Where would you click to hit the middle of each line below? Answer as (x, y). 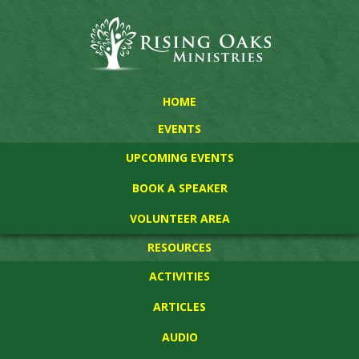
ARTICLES (179, 307)
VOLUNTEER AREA (179, 218)
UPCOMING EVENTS (179, 157)
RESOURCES (179, 247)
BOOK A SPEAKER (179, 188)
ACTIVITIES (179, 276)
